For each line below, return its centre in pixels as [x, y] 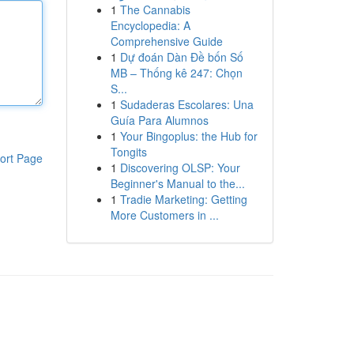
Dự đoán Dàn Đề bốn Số [181, 57]
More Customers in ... [164, 215]
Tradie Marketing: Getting [183, 199]
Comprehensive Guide [166, 41]
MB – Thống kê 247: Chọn [176, 73]
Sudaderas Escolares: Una [186, 104]
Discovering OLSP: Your [180, 168]
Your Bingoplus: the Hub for [188, 136]
